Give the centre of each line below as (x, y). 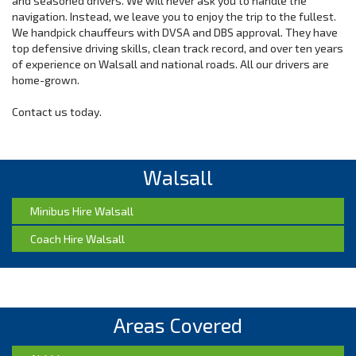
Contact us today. (57, 112)
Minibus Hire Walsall (82, 211)
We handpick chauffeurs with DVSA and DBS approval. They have (175, 32)
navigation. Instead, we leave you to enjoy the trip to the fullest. (174, 16)
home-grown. (46, 80)
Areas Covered (178, 325)
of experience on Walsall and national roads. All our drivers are (170, 64)
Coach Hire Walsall (77, 239)
